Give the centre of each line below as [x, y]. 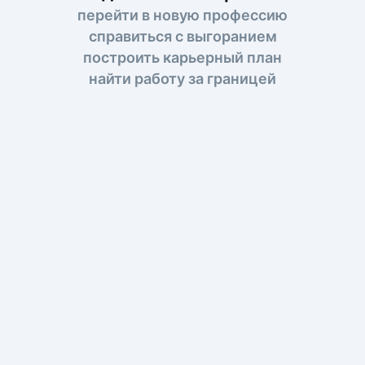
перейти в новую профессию [182, 15]
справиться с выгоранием [182, 36]
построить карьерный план [182, 57]
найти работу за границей [182, 78]
